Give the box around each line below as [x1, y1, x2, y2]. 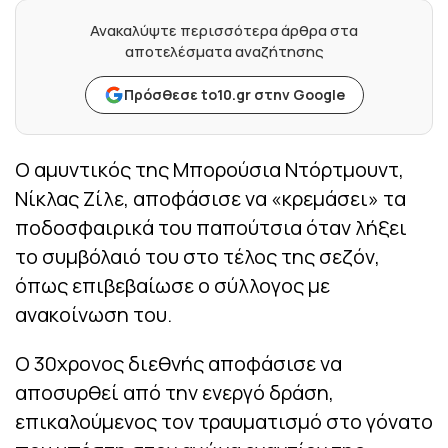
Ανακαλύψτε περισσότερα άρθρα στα [90, 20, 358, 42]
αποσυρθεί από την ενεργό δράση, [15, 379, 334, 407]
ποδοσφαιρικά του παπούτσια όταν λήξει [15, 214, 407, 242]
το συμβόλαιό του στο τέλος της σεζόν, [15, 243, 380, 271]
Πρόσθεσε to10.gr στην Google [123, 85, 345, 105]
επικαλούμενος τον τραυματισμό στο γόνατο [15, 408, 433, 436]
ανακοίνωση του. [15, 301, 172, 329]
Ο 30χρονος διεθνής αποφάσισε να [15, 350, 342, 378]
